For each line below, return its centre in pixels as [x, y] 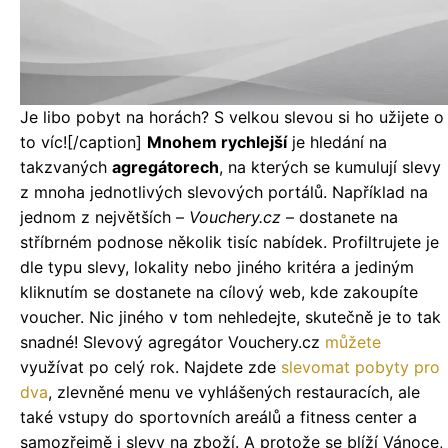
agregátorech [165, 166]
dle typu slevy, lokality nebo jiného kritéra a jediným [217, 266]
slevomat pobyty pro [360, 366]
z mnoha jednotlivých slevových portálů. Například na [224, 191]
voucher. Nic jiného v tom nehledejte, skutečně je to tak [230, 316]
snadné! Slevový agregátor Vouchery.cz [172, 341]
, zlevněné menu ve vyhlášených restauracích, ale [234, 391]
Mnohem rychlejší [217, 141]
